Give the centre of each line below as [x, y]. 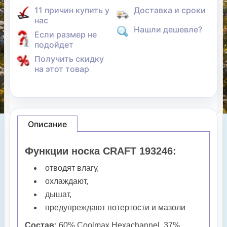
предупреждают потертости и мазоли [115, 208]
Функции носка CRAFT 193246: [102, 151]
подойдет [54, 45]
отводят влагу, [72, 168]
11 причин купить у [72, 10]
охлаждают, [67, 181]
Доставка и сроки [170, 10]
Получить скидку [69, 59]
